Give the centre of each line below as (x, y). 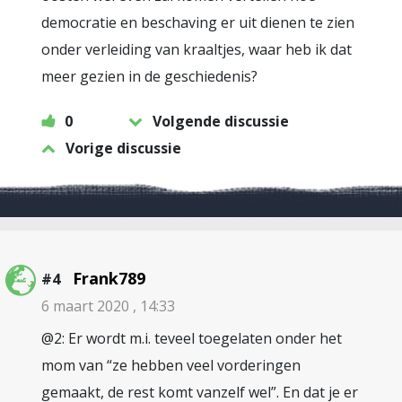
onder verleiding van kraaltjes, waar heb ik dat (197, 49)
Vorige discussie (123, 148)
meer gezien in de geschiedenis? (149, 76)
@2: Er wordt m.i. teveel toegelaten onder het (192, 338)
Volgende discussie (221, 121)
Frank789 (109, 278)
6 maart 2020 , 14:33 (108, 306)
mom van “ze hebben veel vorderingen (171, 365)
